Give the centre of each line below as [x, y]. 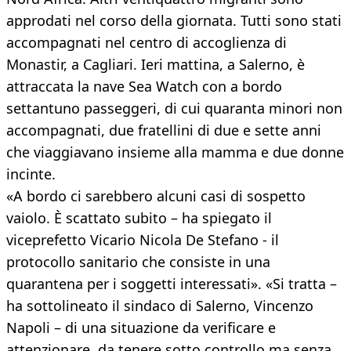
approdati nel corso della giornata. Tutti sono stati [174, 21]
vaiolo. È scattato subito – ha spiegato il [139, 218]
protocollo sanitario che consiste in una [138, 262]
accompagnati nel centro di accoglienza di [147, 43]
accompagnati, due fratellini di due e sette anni [164, 130]
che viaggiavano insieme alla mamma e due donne [175, 152]
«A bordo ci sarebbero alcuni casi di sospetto [156, 196]
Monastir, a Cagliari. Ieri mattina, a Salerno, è [156, 65]
